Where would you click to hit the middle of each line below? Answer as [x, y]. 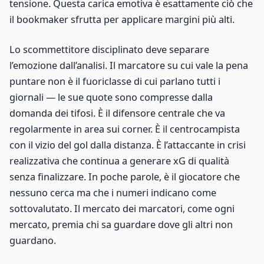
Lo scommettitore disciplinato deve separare [109, 50]
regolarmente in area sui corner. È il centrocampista [125, 129]
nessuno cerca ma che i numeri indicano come [113, 193]
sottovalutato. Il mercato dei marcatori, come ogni [122, 209]
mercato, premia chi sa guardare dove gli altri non [121, 225]
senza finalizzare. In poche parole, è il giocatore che [125, 177]
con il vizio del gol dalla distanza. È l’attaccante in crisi [128, 145]
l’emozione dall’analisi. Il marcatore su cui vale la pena [129, 66]
